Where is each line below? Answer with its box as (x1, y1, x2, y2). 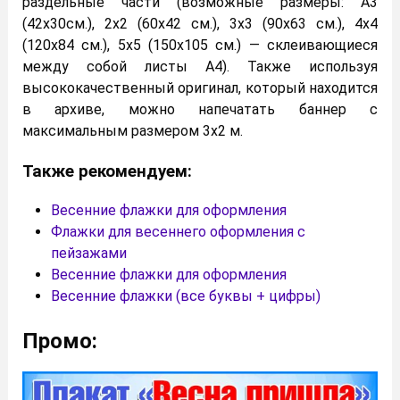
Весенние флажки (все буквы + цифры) (51, 287, 321, 305)
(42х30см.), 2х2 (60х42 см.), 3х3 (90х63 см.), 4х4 (22, 15, 378, 33)
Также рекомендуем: (22, 161, 192, 181)
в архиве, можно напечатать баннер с (22, 101, 378, 119)
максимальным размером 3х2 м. (22, 122, 243, 140)
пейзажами (51, 245, 127, 262)
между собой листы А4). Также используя (22, 58, 378, 76)
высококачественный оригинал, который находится (22, 79, 378, 97)
